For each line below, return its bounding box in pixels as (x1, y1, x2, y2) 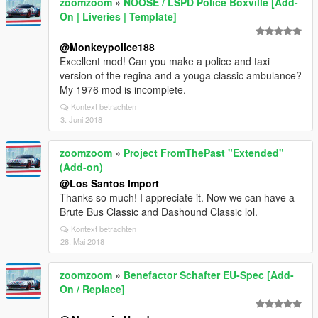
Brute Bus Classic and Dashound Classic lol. (60, 204, 258, 219)
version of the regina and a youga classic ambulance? (60, 68, 302, 82)
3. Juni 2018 (60, 114, 102, 125)
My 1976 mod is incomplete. (60, 82, 186, 97)
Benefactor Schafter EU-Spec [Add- (124, 268, 294, 282)
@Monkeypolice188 (60, 40, 155, 54)
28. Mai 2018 (60, 236, 104, 247)
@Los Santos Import (60, 176, 159, 190)
